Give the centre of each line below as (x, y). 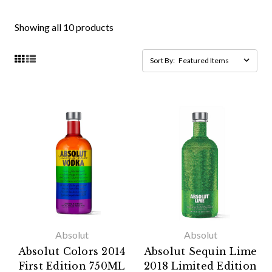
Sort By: (162, 60)
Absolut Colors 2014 (72, 251)
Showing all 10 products (64, 27)
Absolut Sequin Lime (200, 251)
